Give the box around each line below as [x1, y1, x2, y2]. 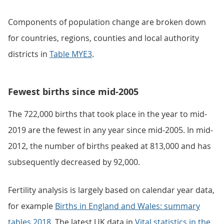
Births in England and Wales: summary [55, 200, 200, 211]
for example [8, 200, 55, 211]
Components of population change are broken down [8, 16, 206, 27]
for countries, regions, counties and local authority [8, 32, 199, 43]
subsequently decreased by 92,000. [8, 156, 140, 167]
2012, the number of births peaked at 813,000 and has [8, 140, 211, 151]
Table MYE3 [49, 48, 92, 59]
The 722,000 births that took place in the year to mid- [8, 108, 207, 119]
